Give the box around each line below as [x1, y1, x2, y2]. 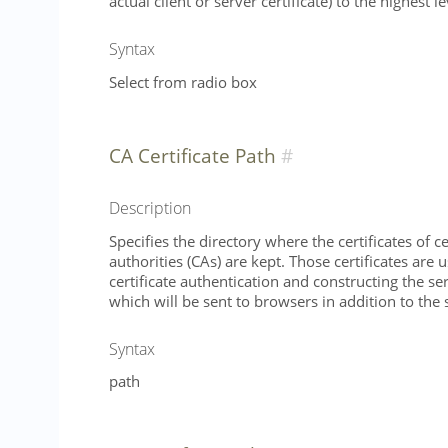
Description [109, 196, 191, 219]
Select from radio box [109, 71, 257, 92]
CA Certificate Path [109, 142, 276, 168]
